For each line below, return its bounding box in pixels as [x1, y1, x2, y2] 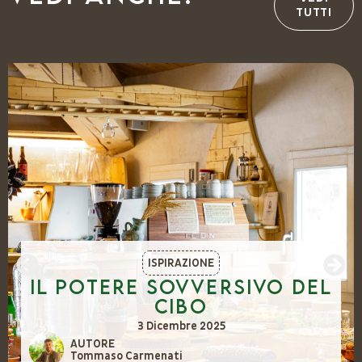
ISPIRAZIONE [148, 256, 214, 271]
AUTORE [70, 336, 115, 351]
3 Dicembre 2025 [137, 319, 225, 334]
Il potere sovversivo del [29, 275, 333, 299]
